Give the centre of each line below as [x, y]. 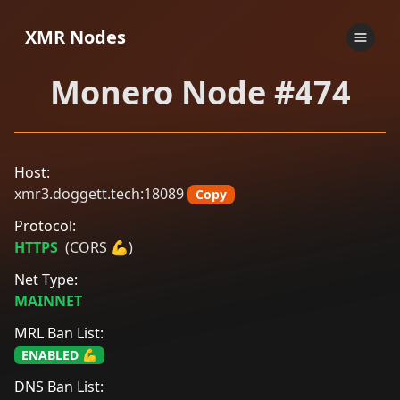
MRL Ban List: [59, 333]
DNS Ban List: [59, 387]
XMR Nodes [75, 37]
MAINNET [48, 301]
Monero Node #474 [200, 92]
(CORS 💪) [99, 247]
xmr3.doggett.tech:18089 [99, 194]
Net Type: [46, 279]
